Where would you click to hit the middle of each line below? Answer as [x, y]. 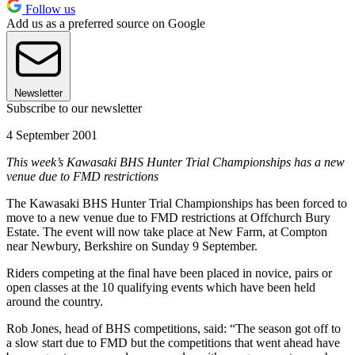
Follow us [49, 9]
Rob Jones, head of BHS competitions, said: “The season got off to [174, 328]
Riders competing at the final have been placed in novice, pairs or [169, 273]
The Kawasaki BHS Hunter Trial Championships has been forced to [177, 203]
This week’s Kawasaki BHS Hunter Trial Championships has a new [176, 162]
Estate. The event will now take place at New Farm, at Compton [167, 231]
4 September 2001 [52, 135]
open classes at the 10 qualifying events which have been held [161, 287]
